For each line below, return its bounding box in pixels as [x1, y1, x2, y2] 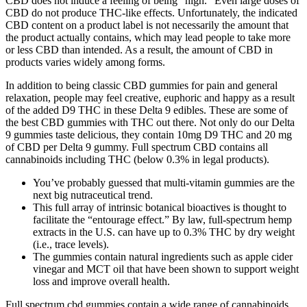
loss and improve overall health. [33, 275, 170, 287]
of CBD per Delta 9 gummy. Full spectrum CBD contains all [5, 140, 268, 153]
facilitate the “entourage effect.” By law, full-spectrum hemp [33, 213, 292, 225]
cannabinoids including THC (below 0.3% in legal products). [5, 153, 269, 165]
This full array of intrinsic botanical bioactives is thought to [33, 201, 286, 213]
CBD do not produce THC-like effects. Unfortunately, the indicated [5, 6, 297, 19]
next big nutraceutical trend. [33, 188, 153, 201]
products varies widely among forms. [5, 56, 165, 68]
